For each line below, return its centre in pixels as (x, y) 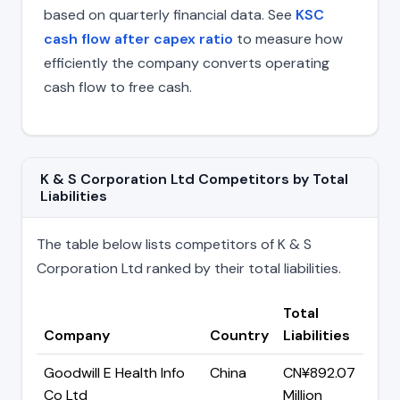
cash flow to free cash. (118, 87)
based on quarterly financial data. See (170, 14)
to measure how (288, 38)
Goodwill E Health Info (114, 372)
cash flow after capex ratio (138, 38)
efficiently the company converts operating (187, 62)
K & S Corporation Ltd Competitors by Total (194, 179)
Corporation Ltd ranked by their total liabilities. (189, 268)
